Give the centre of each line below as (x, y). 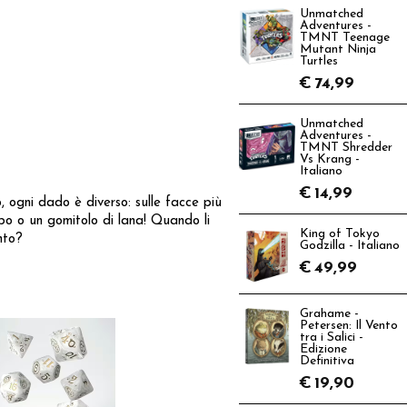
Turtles (319, 61)
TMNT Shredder (346, 148)
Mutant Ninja (338, 50)
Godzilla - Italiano (350, 246)
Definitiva (327, 361)
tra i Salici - (332, 338)
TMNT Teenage (345, 38)
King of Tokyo (340, 234)
